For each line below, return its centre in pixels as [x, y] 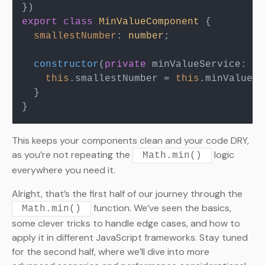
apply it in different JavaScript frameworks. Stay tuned [130, 238]
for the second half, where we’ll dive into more [111, 252]
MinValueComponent [149, 22]
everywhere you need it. [64, 170]
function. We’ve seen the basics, [161, 208]
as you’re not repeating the [72, 155]
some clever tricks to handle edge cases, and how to [126, 224]
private [125, 65]
